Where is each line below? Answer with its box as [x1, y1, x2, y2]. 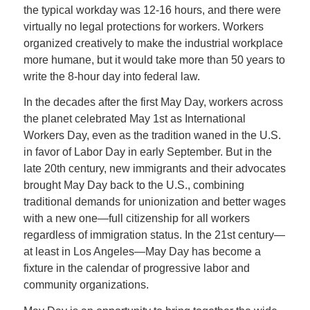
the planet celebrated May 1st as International [23, 113, 246, 125]
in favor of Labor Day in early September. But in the [23, 146, 272, 158]
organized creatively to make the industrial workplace [23, 37, 283, 49]
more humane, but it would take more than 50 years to [23, 53, 285, 66]
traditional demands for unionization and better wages [23, 196, 286, 208]
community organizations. [23, 279, 149, 291]
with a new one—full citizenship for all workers [23, 212, 250, 225]
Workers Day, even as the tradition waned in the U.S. [23, 129, 281, 142]
